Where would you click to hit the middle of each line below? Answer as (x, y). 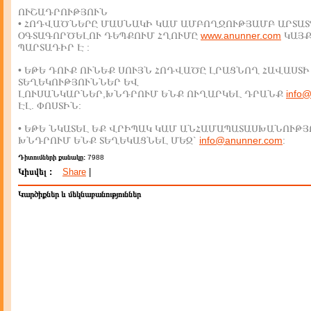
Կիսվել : (35, 172)
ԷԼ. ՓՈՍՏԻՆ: (50, 106)
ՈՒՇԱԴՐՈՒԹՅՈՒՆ (63, 12)
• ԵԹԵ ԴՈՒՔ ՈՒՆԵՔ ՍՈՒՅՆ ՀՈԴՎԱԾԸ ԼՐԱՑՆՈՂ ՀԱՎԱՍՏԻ (164, 70)
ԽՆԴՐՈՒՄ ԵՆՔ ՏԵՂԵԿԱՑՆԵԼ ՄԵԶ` (109, 140)
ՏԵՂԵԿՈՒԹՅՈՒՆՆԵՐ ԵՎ (78, 82)
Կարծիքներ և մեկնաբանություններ (79, 194)
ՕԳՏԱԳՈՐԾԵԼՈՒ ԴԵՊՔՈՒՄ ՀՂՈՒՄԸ (109, 35)
